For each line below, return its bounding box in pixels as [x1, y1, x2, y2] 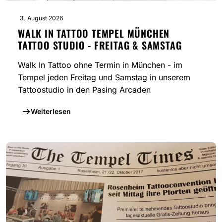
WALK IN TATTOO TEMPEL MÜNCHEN [18, 26, 170, 41]
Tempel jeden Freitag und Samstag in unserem [18, 72, 190, 83]
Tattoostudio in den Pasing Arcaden [18, 85, 151, 95]
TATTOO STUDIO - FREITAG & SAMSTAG [18, 38, 182, 53]
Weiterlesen [30, 107, 71, 116]
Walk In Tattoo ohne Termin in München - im [18, 60, 182, 70]
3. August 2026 [20, 14, 63, 22]
